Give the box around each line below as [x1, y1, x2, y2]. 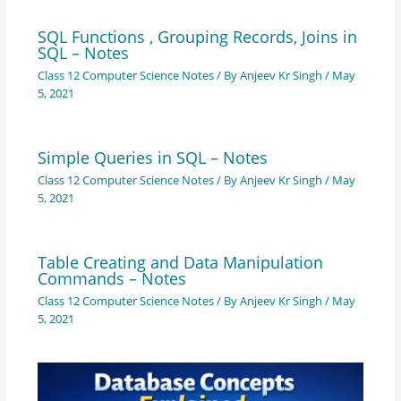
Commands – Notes [37, 267, 186, 289]
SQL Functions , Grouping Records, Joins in [37, 26, 357, 48]
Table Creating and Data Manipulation [37, 251, 323, 273]
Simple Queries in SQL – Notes [37, 146, 268, 168]
